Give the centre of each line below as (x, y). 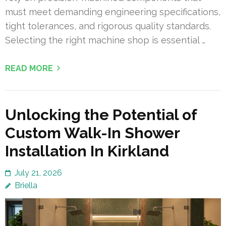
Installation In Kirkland (87, 151)
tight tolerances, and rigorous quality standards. (108, 26)
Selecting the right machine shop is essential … (105, 40)
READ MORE (29, 68)
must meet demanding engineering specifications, (113, 12)
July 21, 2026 (38, 173)
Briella (26, 185)
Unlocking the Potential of (101, 115)
